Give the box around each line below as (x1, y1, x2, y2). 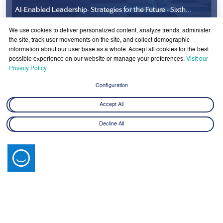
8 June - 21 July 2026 (15, 22, 68, 27)
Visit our (186, 56, 208, 63)
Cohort (15, 14, 38, 23)
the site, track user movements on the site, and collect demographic (9, 37, 190, 44)
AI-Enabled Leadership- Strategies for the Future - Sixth (15, 5, 186, 14)
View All (179, 124, 205, 132)
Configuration (95, 82, 128, 89)
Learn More (15, 34, 43, 40)
